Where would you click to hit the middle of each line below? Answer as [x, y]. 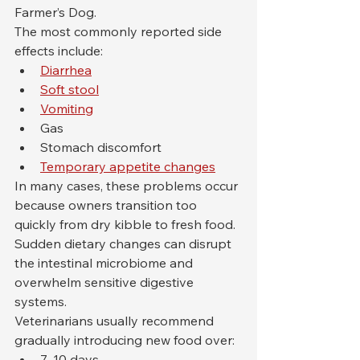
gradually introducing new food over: [125, 340]
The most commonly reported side [120, 32]
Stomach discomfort [101, 147]
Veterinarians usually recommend [116, 321]
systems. [41, 302]
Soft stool [70, 90]
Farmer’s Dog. [55, 12]
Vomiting [67, 109]
